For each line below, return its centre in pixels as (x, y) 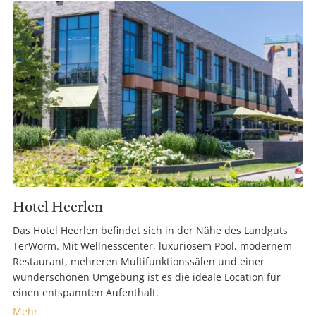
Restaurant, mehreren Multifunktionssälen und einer (139, 262)
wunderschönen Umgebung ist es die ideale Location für (147, 277)
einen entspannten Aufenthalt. (86, 293)
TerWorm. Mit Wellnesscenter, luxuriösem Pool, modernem (152, 246)
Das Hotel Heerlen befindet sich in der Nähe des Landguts (150, 231)
